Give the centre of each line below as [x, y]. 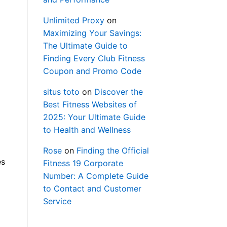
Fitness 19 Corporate [83, 163]
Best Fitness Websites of [90, 105]
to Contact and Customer [92, 189]
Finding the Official [112, 151]
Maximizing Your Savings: [92, 33]
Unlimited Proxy [73, 21]
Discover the [118, 92]
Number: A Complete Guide [96, 176]
